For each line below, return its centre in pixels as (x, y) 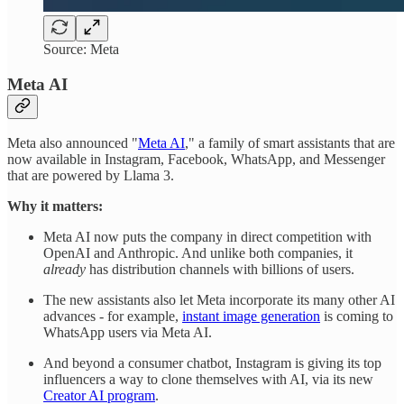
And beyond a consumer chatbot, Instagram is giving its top (212, 363)
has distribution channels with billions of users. (220, 270)
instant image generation (251, 317)
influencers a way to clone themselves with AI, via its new (208, 380)
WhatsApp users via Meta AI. (128, 333)
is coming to (357, 317)
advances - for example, (113, 317)
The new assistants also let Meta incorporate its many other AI (219, 300)
